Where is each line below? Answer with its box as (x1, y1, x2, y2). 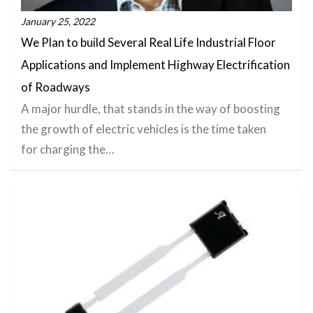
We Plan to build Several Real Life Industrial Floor (21, 34, 276, 50)
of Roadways (21, 79, 90, 94)
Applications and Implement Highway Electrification (21, 57, 290, 72)
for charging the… (21, 141, 114, 156)
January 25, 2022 (21, 15, 95, 27)
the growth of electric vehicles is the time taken (21, 121, 266, 136)
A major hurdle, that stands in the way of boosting (21, 101, 280, 116)
